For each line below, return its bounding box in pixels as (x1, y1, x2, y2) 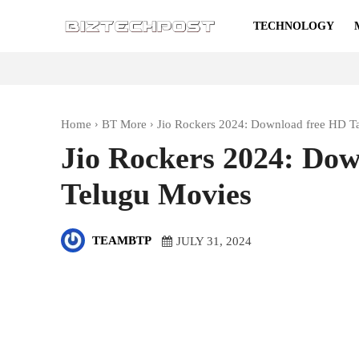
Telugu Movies (61, 177, 252, 211)
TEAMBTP (92, 233, 151, 247)
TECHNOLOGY (253, 20, 334, 32)
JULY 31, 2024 (176, 234, 252, 248)
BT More (102, 118, 147, 131)
